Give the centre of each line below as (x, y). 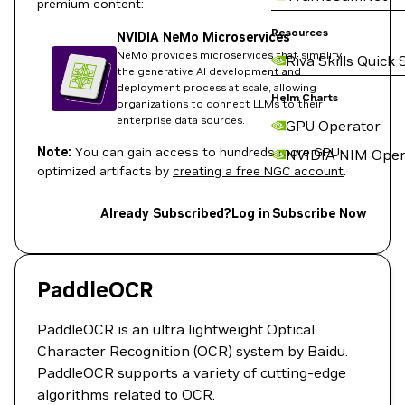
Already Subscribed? (165, 213)
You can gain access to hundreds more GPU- (208, 152)
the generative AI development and (209, 71)
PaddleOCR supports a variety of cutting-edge (192, 372)
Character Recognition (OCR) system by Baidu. (193, 351)
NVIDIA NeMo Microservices (203, 37)
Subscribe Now (320, 213)
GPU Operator (333, 126)
